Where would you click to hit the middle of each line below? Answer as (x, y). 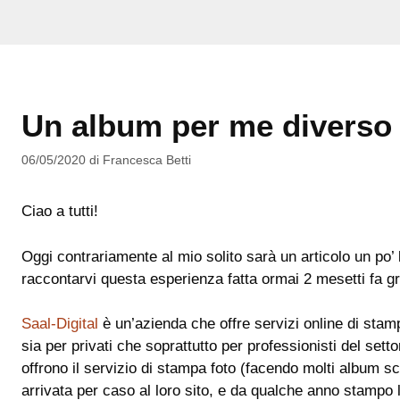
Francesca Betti (147, 160)
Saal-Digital (60, 324)
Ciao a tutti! (60, 212)
